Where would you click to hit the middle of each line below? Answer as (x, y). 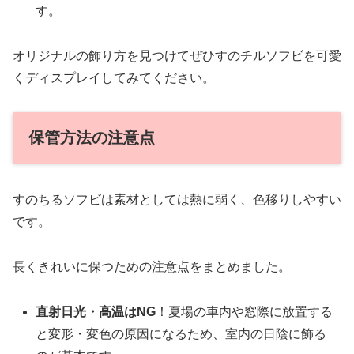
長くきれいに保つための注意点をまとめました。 (152, 266)
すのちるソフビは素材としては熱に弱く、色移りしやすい (177, 200)
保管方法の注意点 (92, 137)
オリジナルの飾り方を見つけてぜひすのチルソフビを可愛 (177, 55)
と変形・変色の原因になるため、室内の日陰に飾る (181, 333)
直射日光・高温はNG (96, 311)
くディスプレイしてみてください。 (114, 77)
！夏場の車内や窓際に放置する (245, 311)
